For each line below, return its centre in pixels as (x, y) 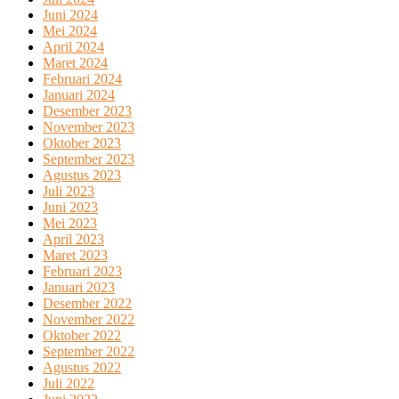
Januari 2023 (79, 288)
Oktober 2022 (82, 336)
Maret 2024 (75, 63)
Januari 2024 (79, 95)
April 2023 (73, 240)
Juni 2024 (70, 15)
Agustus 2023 (82, 175)
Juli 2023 (69, 191)
